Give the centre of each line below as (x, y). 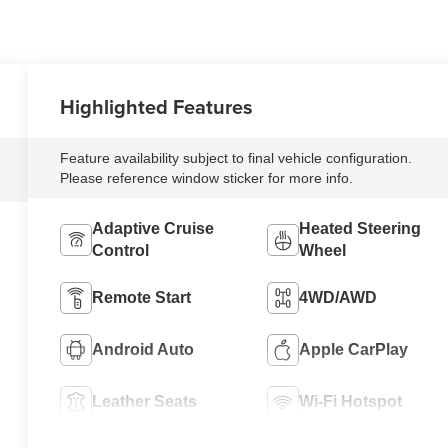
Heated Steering (359, 229)
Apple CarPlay (353, 350)
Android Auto (143, 350)
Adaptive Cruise (153, 229)
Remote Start (142, 298)
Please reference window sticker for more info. (207, 178)
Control (121, 251)
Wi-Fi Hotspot (350, 402)
